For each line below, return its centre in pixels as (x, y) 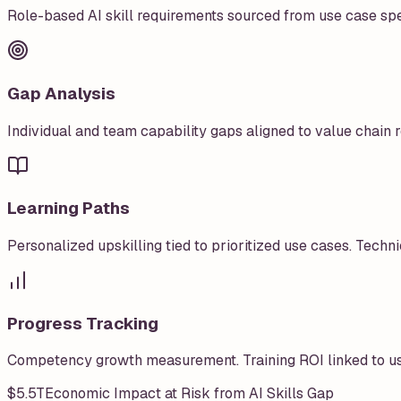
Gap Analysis (61, 93)
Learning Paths (68, 209)
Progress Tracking (83, 323)
